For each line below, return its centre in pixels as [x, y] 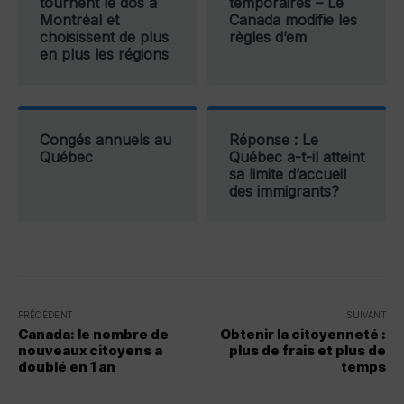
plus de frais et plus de [308, 351]
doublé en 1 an [67, 367]
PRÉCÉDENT [46, 315]
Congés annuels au [106, 140]
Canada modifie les [293, 20]
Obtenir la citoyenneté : [303, 335]
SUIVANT [367, 315]
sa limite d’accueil [288, 174]
